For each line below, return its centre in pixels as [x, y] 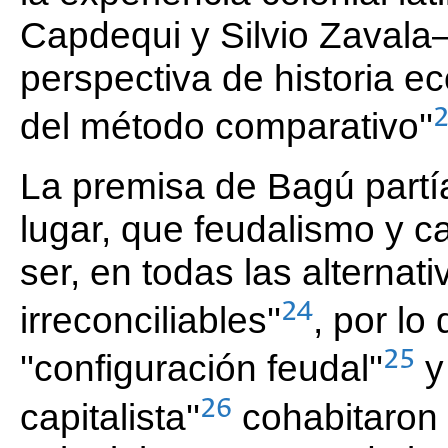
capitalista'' [110, 417]
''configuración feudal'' [201, 368]
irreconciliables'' [150, 320]
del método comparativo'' [226, 126]
